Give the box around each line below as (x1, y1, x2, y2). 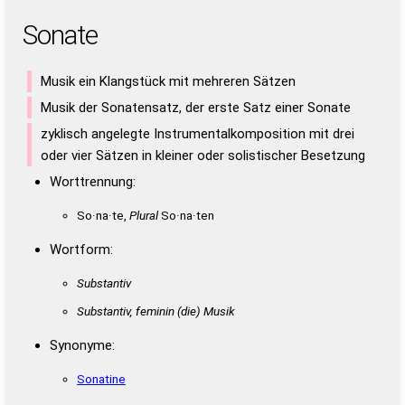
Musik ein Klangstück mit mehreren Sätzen (41, 72, 296, 89)
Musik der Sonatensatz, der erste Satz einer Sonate (41, 99, 351, 116)
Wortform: (50, 240, 113, 258)
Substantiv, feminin (77, 303, 177, 318)
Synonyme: (50, 336, 115, 353)
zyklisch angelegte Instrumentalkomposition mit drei (41, 125, 354, 142)
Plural (129, 207, 158, 222)
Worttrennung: (50, 173, 136, 190)
